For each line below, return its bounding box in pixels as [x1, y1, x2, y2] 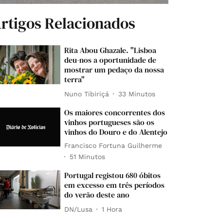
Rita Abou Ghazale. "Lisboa [64, 45, 157, 56]
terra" [64, 74, 85, 85]
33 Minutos [118, 90, 156, 98]
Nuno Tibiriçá [64, 90, 109, 98]
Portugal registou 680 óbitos [64, 170, 161, 181]
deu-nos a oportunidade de [64, 54, 157, 66]
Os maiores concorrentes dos [64, 107, 165, 118]
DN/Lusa [64, 205, 93, 213]
